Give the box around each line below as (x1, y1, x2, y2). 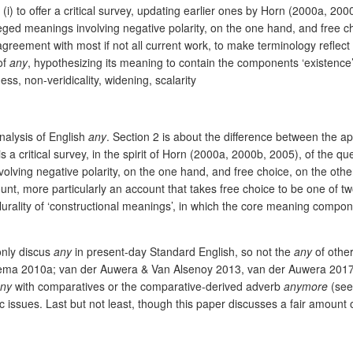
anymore (284, 277, 331, 294)
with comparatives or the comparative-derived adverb (12, 277, 284, 294)
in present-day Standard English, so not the (72, 243, 294, 259)
